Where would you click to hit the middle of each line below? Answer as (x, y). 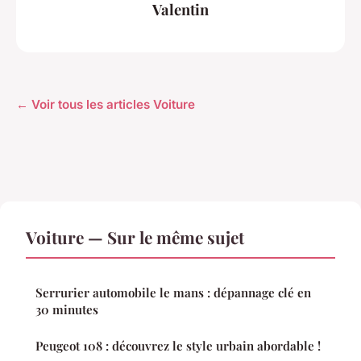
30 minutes (67, 309)
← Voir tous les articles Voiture (106, 104)
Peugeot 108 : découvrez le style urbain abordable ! (178, 345)
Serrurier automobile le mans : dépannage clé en (173, 292)
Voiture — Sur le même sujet (135, 237)
